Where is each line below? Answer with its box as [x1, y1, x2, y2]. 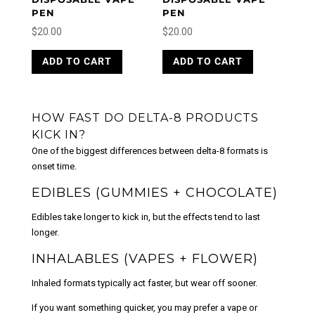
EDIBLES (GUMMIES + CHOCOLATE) [31, 185, 278, 201]
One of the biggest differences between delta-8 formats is [31, 146, 268, 157]
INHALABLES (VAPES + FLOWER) [31, 251, 258, 267]
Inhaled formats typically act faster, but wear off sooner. [31, 278, 257, 289]
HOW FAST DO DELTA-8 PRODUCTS [31, 111, 259, 125]
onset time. [31, 161, 77, 172]
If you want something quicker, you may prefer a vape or [31, 302, 257, 314]
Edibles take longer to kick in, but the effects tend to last [31, 212, 260, 223]
